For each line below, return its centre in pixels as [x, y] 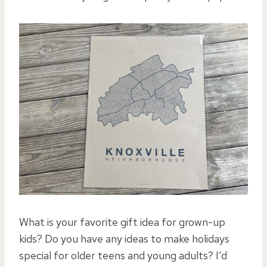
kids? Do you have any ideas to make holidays [124, 239]
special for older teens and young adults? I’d [123, 256]
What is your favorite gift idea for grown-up [122, 222]
